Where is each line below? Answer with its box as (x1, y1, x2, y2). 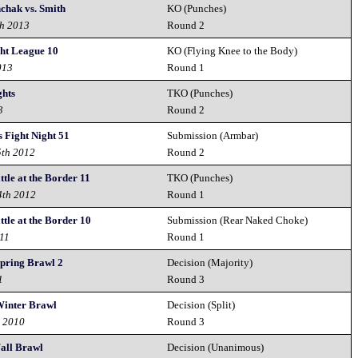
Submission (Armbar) (167, 129, 259, 141)
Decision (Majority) (167, 257, 253, 268)
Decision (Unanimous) (167, 341, 265, 353)
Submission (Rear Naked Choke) (167, 214, 308, 226)
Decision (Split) (167, 299, 236, 311)
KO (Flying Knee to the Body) (167, 45, 298, 57)
